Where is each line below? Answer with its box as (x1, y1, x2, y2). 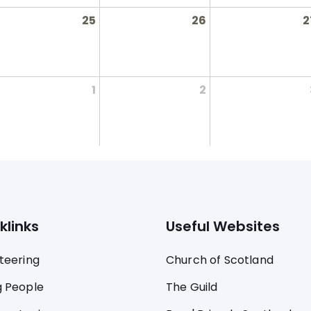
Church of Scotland (166, 251, 274, 268)
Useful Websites (166, 216, 280, 236)
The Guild (166, 278, 218, 295)
